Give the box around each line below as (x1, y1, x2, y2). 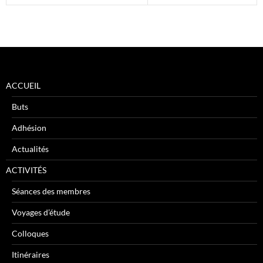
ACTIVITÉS (6, 165, 46, 175)
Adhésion (12, 123, 46, 133)
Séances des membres (12, 186, 90, 196)
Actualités (12, 144, 49, 154)
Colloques (12, 228, 49, 238)
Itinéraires (12, 249, 49, 259)
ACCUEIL (6, 80, 41, 90)
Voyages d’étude (12, 207, 70, 217)
